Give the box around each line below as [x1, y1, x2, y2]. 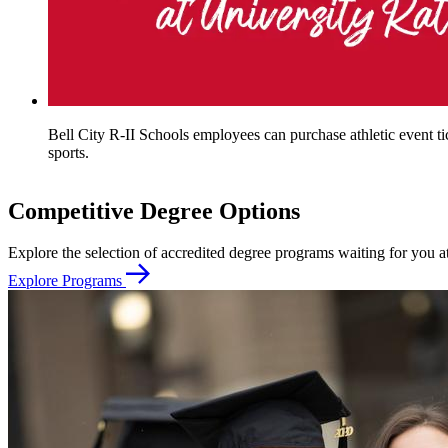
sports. [48, 143, 89, 161]
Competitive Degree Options [8, 197, 300, 224]
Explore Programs [8, 272, 126, 290]
